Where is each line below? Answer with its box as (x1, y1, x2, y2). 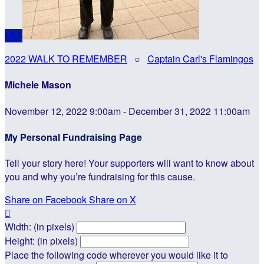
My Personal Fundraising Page (5, 130, 142, 144)
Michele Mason (5, 78, 71, 92)
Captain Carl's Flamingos (147, 52, 253, 65)
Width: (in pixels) (5, 220, 74, 234)
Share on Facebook (5, 193, 87, 207)
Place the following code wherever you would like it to (5, 248, 228, 262)
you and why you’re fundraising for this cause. (5, 170, 195, 184)
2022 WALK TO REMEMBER (5, 52, 127, 65)
